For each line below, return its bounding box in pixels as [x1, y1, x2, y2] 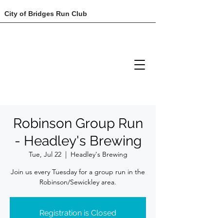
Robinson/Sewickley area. [39, 178, 116, 186]
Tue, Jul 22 [28, 150, 61, 159]
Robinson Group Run [13, 115, 143, 131]
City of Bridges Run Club [4, 10, 87, 18]
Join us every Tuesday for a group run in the [11, 167, 145, 176]
